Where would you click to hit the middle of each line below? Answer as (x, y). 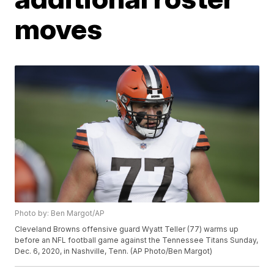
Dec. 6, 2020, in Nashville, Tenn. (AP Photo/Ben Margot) (114, 251)
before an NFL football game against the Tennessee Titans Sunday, (137, 240)
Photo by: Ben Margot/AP (60, 213)
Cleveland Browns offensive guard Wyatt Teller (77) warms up (127, 229)
